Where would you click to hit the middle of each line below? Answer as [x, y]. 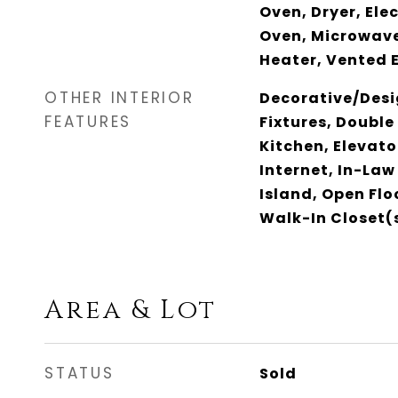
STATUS [80, 373]
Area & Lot [131, 310]
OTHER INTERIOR [119, 98]
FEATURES [88, 122]
